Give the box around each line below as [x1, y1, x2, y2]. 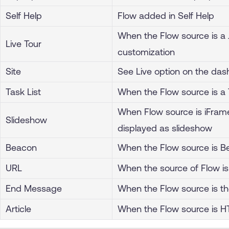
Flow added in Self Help [118, 10, 214, 21]
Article [6, 203, 31, 214]
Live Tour [6, 38, 41, 49]
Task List [6, 86, 41, 97]
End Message [6, 182, 62, 194]
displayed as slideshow [118, 122, 212, 133]
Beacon [6, 142, 39, 153]
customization [118, 46, 175, 57]
